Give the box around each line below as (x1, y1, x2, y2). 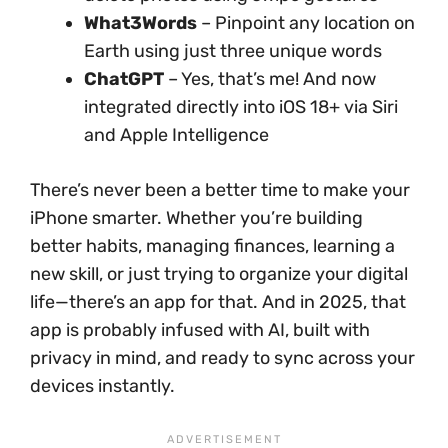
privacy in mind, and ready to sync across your (30, 347, 415, 370)
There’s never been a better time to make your (30, 179, 410, 202)
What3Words (84, 12, 197, 35)
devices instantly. (30, 375, 175, 398)
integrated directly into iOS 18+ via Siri (84, 96, 398, 119)
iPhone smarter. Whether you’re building (30, 207, 363, 230)
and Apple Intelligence (84, 124, 269, 147)
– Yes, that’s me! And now (164, 68, 376, 91)
